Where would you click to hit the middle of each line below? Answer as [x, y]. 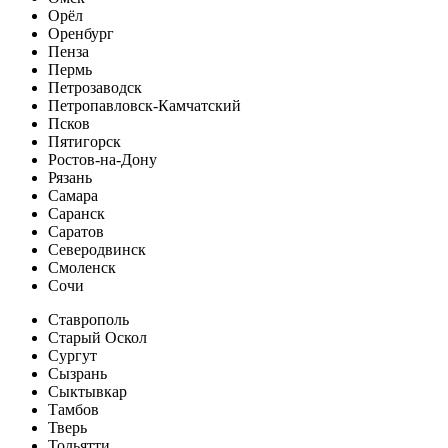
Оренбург [81, 33]
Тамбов [73, 409]
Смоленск [82, 267]
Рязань [70, 177]
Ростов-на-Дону [102, 159]
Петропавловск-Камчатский [144, 105]
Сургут [72, 355]
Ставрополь [88, 319]
